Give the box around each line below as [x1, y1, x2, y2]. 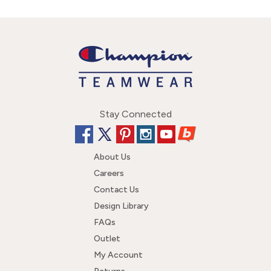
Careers [94, 168, 124, 179]
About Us [94, 152, 131, 163]
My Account [94, 250, 143, 261]
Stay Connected [99, 108, 172, 120]
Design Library [94, 201, 149, 212]
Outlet [94, 233, 120, 244]
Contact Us [94, 184, 139, 195]
